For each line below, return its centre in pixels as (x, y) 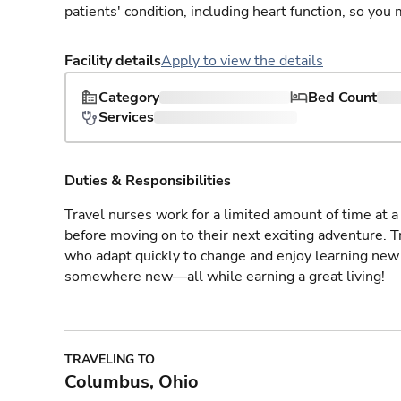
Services (126, 117)
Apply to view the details (242, 61)
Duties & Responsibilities (148, 181)
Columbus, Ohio (132, 382)
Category (129, 98)
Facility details (113, 61)
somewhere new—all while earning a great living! (225, 277)
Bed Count (342, 98)
